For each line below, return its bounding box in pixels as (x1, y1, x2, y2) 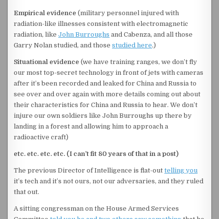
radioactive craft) (14, 133, 69, 141)
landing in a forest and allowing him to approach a (14, 123, 169, 131)
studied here (112, 42, 153, 49)
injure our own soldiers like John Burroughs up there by (14, 112, 192, 120)
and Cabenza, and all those (109, 31, 193, 39)
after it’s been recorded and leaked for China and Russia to (14, 80, 197, 88)
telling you (164, 167, 198, 175)
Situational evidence (14, 58, 80, 66)
